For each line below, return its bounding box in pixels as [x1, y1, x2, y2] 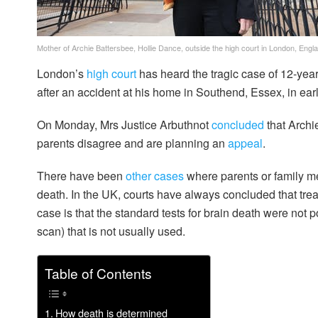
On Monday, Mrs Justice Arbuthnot [37, 116, 212, 133]
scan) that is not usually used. [37, 223, 185, 240]
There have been [37, 168, 126, 185]
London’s [37, 65, 87, 82]
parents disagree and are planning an [37, 135, 228, 152]
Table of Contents [45, 263, 152, 283]
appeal [228, 135, 263, 152]
